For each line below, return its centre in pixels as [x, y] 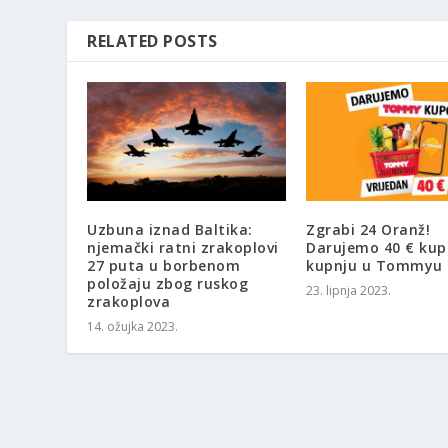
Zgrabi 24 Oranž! [368, 230]
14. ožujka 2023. [133, 327]
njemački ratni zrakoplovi [183, 248]
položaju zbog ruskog [168, 284]
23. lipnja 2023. [348, 291]
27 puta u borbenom [164, 266]
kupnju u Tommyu [374, 266]
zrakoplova [129, 302]
